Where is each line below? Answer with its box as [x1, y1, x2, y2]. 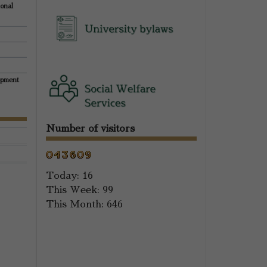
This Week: [46, 185, 100, 195]
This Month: [46, 199, 104, 209]
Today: [46, 170, 79, 181]
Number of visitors [46, 123, 135, 133]
